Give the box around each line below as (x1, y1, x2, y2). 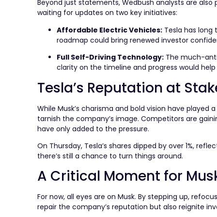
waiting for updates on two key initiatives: (37, 8, 178, 18)
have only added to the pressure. (37, 124, 150, 134)
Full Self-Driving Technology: (57, 52, 164, 62)
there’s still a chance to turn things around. (37, 151, 184, 161)
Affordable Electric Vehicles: (57, 25, 163, 35)
